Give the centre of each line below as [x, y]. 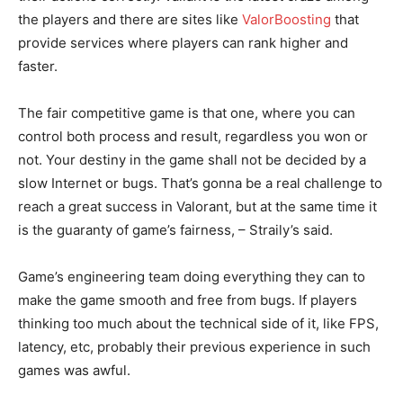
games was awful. [74, 370]
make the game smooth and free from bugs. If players [188, 300]
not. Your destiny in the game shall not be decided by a [192, 159]
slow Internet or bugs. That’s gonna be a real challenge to [200, 183]
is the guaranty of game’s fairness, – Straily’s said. [175, 229]
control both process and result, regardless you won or [193, 136]
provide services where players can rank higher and [183, 42]
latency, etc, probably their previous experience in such [194, 346]
